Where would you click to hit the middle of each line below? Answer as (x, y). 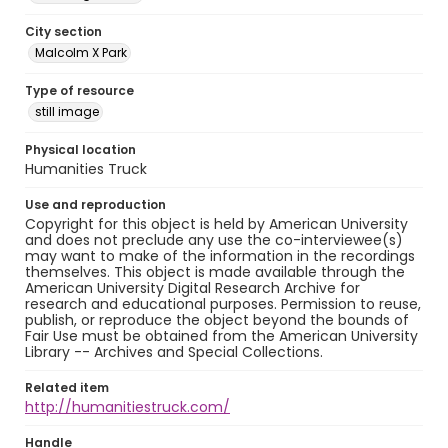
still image (67, 111)
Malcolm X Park (81, 52)
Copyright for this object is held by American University (216, 224)
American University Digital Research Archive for (192, 288)
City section (63, 31)
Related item (67, 387)
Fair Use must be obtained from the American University (221, 336)
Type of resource (79, 90)
